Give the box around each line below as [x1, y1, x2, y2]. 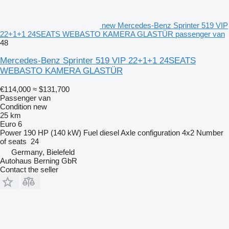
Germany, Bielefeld [11, 147, 75, 156]
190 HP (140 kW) [24, 128, 81, 137]
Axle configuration [121, 128, 180, 137]
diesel [100, 128, 119, 137]
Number [196, 128, 223, 137]
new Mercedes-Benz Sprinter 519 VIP [102, 20, 228, 30]
